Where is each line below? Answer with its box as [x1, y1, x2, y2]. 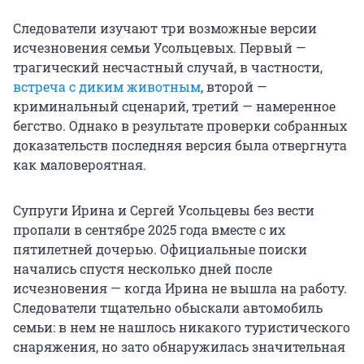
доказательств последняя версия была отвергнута [13, 136, 347, 154]
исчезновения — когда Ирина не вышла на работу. [13, 279, 347, 297]
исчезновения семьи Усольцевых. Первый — [13, 39, 306, 57]
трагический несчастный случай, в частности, [13, 58, 323, 76]
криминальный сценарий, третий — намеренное [13, 97, 336, 115]
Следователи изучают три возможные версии [13, 19, 317, 37]
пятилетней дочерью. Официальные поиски [13, 240, 307, 258]
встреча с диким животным [13, 78, 201, 96]
